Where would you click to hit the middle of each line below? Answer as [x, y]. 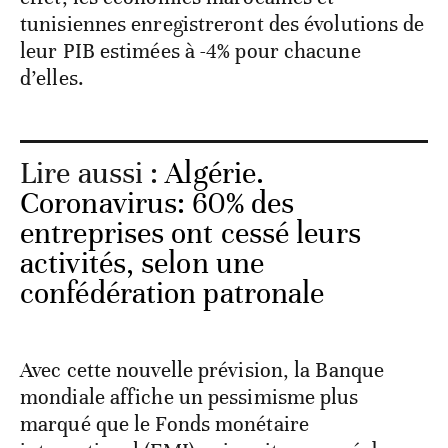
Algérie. [215, 174]
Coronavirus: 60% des [157, 204]
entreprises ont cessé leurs [190, 234]
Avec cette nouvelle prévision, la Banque [202, 370]
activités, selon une [142, 264]
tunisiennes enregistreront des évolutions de [222, 24]
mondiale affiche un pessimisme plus [189, 397]
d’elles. [52, 78]
